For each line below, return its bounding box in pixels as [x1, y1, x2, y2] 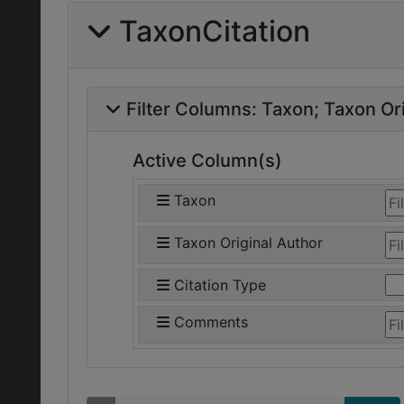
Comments [174, 313, 248, 331]
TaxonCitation [119, 14, 310, 49]
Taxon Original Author [174, 234, 323, 252]
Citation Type [174, 276, 266, 294]
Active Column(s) [133, 150, 282, 171]
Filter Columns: [126, 98, 262, 120]
